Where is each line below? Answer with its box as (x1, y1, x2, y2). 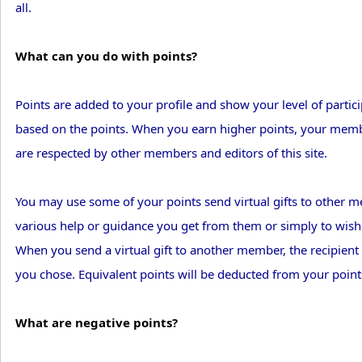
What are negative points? (15, 314, 178, 331)
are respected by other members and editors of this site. (15, 145, 327, 162)
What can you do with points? (15, 48, 197, 65)
